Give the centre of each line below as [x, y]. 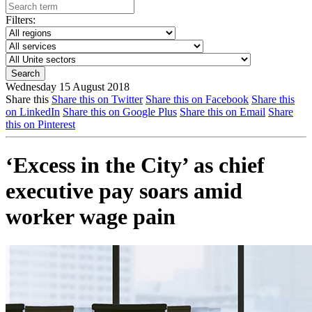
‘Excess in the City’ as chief [135, 165]
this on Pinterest [40, 124]
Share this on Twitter [97, 99]
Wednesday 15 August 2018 [68, 87]
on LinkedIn [33, 112]
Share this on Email [223, 112]
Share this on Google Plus [120, 112]
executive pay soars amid [124, 191]
